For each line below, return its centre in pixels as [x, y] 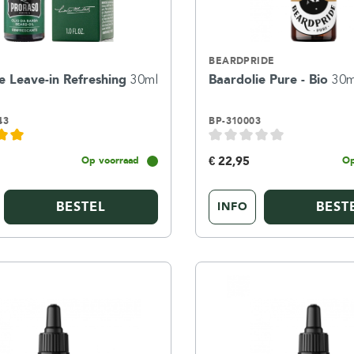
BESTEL [81, 207]
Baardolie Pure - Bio [271, 79]
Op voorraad [111, 160]
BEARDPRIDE [242, 60]
